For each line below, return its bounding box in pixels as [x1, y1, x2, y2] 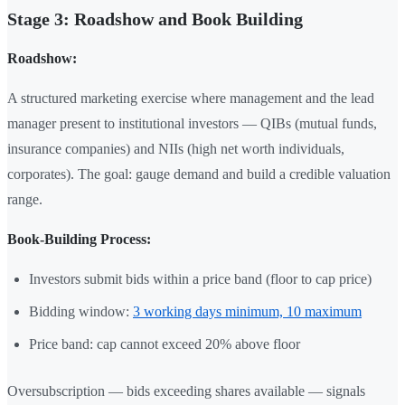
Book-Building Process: [7, 231, 151, 248]
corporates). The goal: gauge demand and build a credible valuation [7, 166, 391, 183]
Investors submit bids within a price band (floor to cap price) [29, 271, 372, 287]
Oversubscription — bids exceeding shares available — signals [7, 383, 365, 400]
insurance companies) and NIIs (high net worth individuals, [7, 141, 344, 157]
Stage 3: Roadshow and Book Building [7, 9, 303, 30]
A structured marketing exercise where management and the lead [7, 90, 374, 107]
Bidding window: [29, 304, 133, 320]
